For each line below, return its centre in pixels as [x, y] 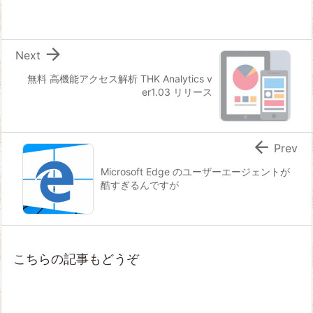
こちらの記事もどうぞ [76, 259]
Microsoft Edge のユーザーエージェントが [195, 171]
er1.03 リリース [177, 92]
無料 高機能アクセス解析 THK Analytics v [120, 78]
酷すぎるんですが [140, 184]
